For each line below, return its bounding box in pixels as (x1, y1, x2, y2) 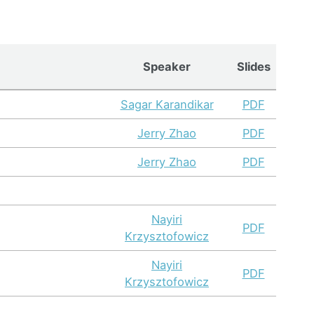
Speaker (143, 59, 191, 74)
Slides (236, 59, 271, 74)
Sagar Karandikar (120, 97, 214, 111)
